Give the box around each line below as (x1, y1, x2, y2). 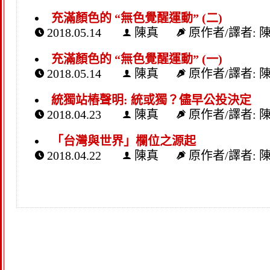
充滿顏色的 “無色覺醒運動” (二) (51, 11, 222, 25)
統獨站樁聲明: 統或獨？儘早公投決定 (51, 93, 251, 107)
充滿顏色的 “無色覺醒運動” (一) (51, 52, 222, 66)
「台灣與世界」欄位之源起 (51, 134, 196, 148)
